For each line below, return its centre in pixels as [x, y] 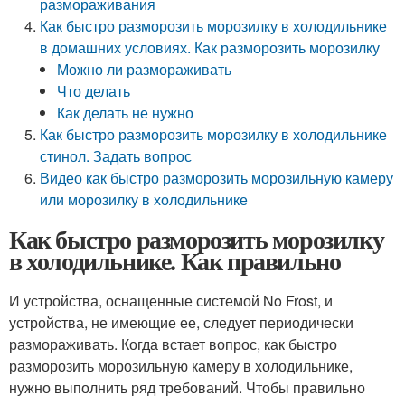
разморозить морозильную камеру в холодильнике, [181, 366]
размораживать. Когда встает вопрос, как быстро [173, 344]
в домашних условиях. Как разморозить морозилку [210, 47]
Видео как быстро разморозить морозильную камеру [217, 178]
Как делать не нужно [126, 113]
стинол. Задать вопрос [116, 156]
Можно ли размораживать [145, 69]
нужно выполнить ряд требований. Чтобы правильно [187, 387]
